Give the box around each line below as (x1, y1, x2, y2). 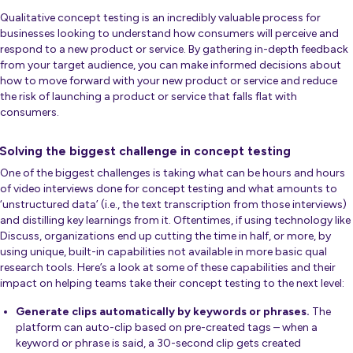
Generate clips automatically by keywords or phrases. (16, 305, 310, 319)
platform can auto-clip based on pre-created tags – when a (16, 321, 318, 335)
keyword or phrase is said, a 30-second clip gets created (16, 336, 301, 351)
